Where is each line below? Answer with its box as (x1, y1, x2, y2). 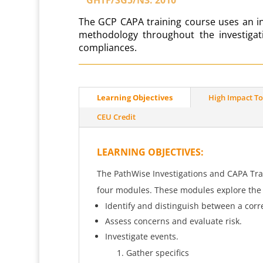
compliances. (78, 41, 137, 54)
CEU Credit (96, 111, 136, 122)
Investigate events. (104, 230, 178, 242)
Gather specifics (126, 247, 189, 258)
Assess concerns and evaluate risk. (104, 215, 242, 227)
